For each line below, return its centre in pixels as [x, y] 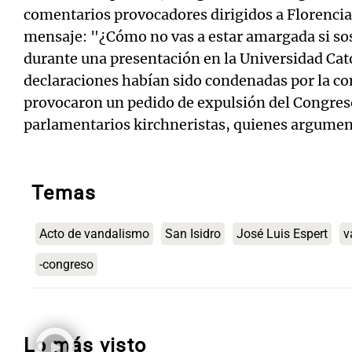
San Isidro [193, 234]
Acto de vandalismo [94, 234]
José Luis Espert [282, 234]
